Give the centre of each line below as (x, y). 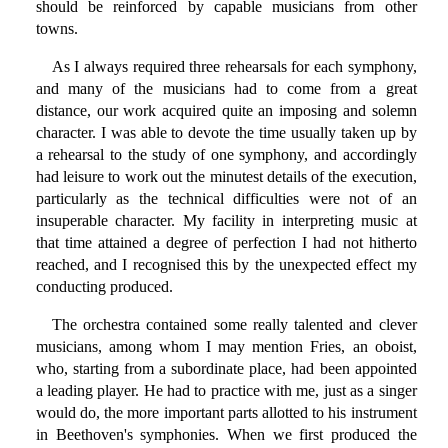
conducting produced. (104, 287)
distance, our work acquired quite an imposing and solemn (226, 111)
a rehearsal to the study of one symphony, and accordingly (226, 155)
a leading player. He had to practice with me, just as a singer (226, 391)
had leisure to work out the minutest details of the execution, (226, 177)
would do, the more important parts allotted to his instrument (226, 413)
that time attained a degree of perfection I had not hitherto (226, 243)
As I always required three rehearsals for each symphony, (234, 67)
